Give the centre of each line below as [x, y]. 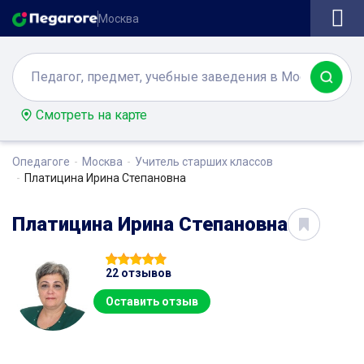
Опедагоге [41, 161]
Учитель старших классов [204, 161]
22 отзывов [139, 273]
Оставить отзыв [152, 301]
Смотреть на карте [91, 115]
